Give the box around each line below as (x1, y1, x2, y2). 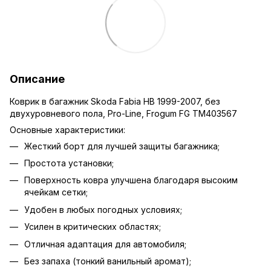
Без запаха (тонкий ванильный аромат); (24, 255, 191, 266)
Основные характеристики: (10, 124, 125, 135)
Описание (10, 72, 65, 85)
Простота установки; (24, 157, 114, 168)
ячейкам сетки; (24, 187, 88, 198)
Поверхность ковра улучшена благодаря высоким (24, 175, 238, 186)
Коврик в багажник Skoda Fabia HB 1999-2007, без (10, 96, 220, 106)
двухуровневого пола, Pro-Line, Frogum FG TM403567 (10, 108, 237, 119)
